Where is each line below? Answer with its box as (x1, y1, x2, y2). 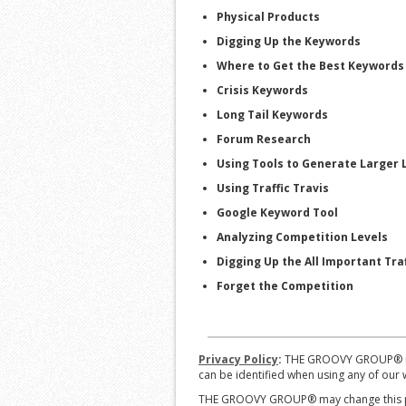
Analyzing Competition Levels (217, 228, 388, 245)
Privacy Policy (198, 351, 278, 367)
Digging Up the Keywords (217, 33, 361, 49)
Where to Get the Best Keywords (217, 57, 404, 73)
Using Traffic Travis (217, 179, 329, 196)
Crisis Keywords (217, 82, 308, 98)
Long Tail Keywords (217, 106, 328, 122)
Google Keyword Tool (217, 204, 338, 220)
